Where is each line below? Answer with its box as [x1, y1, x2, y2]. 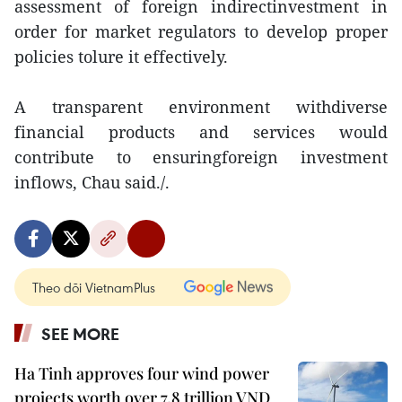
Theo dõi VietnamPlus [32, 278, 155, 296]
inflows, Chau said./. [14, 171, 170, 193]
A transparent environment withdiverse [14, 96, 388, 118]
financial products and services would [14, 121, 388, 143]
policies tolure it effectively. [14, 46, 228, 67]
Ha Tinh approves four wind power [14, 363, 269, 384]
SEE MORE [41, 323, 119, 345]
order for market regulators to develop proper [14, 21, 388, 42]
